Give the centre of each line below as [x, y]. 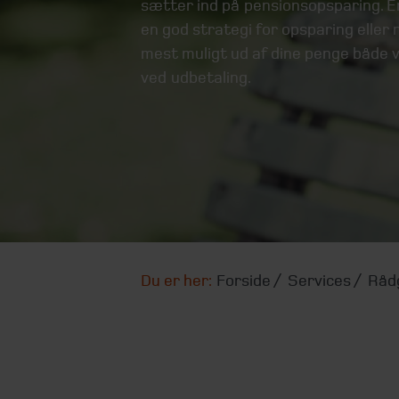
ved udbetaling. [195, 77]
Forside [243, 281]
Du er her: [176, 281]
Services [319, 281]
